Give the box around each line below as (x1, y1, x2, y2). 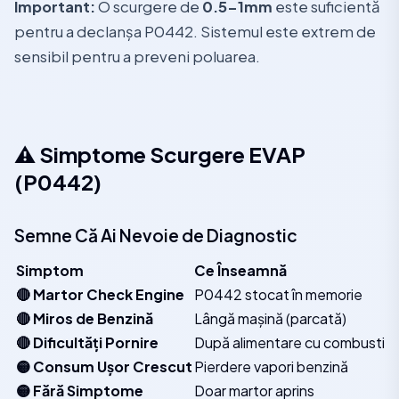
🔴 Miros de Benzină (16, 309, 153, 328)
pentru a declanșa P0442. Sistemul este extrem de (14, 22, 376, 41)
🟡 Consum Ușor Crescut (16, 357, 192, 376)
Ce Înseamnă (194, 261, 287, 280)
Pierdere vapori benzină (194, 357, 348, 376)
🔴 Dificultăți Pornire (16, 333, 159, 352)
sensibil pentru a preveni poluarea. (14, 47, 260, 66)
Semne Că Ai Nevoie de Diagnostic (14, 224, 297, 246)
